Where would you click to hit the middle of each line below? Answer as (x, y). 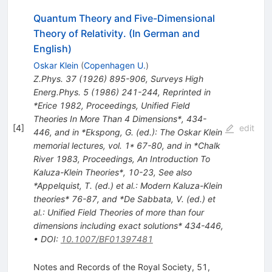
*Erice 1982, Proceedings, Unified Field (111, 105)
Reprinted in (186, 92)
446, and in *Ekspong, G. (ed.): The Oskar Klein (127, 132)
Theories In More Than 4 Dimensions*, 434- (120, 118)
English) (52, 48)
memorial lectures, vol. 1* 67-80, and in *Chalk (127, 145)
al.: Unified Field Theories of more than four (118, 212)
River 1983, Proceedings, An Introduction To (121, 158)
